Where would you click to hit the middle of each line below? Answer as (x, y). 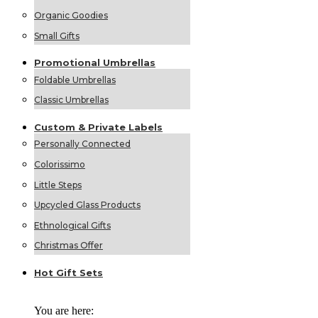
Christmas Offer (68, 246)
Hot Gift (57, 272)
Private (108, 127)
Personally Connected (82, 144)
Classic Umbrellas (71, 100)
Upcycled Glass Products (87, 205)
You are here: (64, 310)
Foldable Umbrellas (75, 79)
